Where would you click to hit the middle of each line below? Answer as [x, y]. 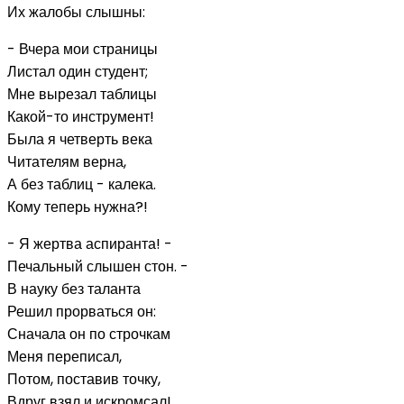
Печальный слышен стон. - [98, 266]
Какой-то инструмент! [81, 116]
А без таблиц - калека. [82, 184]
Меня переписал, [64, 356]
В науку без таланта [74, 289]
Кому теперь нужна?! [78, 207]
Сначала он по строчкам [89, 334]
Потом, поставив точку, [84, 379]
